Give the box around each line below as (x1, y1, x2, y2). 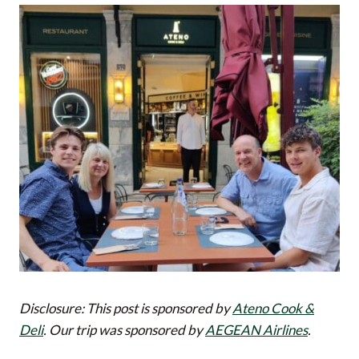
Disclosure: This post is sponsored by (19, 299, 232, 317)
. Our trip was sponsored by (43, 321, 205, 338)
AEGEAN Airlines (205, 321, 308, 338)
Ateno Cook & (232, 299, 314, 317)
